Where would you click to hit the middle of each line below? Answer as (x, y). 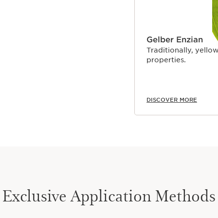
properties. (166, 60)
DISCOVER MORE (172, 100)
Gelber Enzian (175, 39)
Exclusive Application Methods (109, 195)
